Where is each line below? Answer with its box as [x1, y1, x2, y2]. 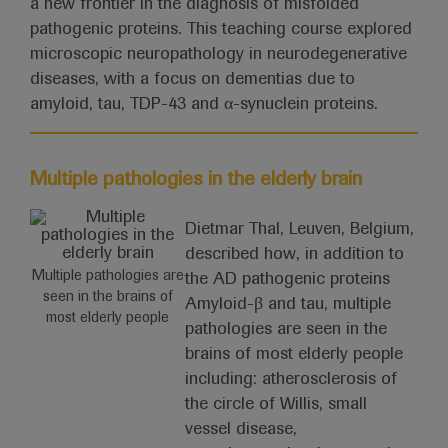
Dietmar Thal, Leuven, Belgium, [185, 221, 415, 239]
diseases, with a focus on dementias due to [30, 70, 355, 88]
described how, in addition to [185, 246, 405, 264]
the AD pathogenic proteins [185, 271, 391, 289]
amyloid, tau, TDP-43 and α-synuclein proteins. [30, 95, 378, 113]
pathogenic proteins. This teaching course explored [30, 20, 412, 38]
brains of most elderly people [185, 346, 404, 364]
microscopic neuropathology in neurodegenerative [30, 45, 407, 63]
